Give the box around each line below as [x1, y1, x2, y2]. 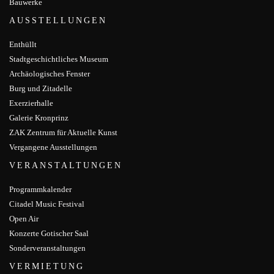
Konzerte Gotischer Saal [9, 229, 89, 239]
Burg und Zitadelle [9, 84, 72, 94]
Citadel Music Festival [9, 199, 84, 209]
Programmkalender [9, 185, 72, 194]
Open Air [9, 214, 39, 224]
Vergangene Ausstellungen [9, 143, 97, 152]
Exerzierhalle [9, 98, 53, 108]
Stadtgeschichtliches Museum [9, 54, 108, 64]
